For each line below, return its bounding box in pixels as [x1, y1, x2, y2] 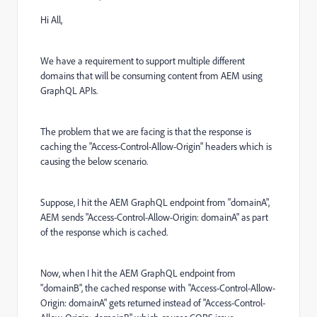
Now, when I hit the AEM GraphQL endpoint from [40, 267, 236, 279]
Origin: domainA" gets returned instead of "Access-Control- [40, 296, 265, 309]
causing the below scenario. [40, 155, 148, 168]
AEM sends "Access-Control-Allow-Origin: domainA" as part [40, 211, 268, 224]
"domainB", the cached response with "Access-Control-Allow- [40, 282, 275, 294]
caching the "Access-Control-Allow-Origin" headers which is [40, 140, 272, 153]
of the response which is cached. [40, 226, 168, 238]
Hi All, [40, 13, 62, 26]
